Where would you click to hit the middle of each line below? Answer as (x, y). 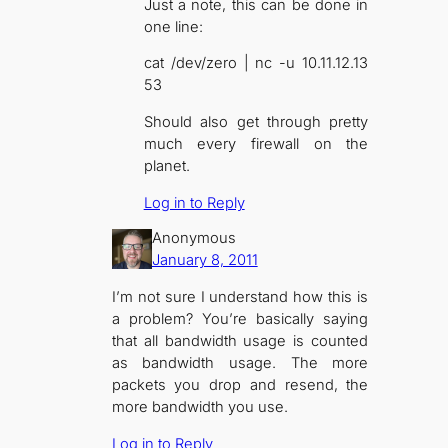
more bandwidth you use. (199, 406)
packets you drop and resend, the (240, 384)
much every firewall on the (256, 144)
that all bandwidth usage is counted (240, 340)
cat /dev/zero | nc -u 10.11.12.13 (256, 63)
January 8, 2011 (204, 260)
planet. (166, 166)
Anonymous (193, 238)
